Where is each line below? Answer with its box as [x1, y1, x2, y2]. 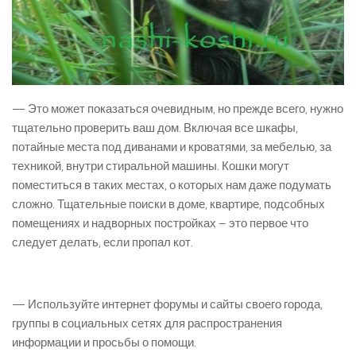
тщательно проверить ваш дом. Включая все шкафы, [12, 121, 298, 136]
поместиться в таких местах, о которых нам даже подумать [12, 178, 331, 193]
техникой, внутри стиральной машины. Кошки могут [12, 159, 289, 174]
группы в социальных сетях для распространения [12, 316, 282, 331]
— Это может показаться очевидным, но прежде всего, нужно [12, 102, 343, 117]
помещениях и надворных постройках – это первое [12, 216, 290, 231]
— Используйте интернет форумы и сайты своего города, [12, 297, 323, 312]
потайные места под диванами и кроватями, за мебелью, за [12, 140, 331, 155]
